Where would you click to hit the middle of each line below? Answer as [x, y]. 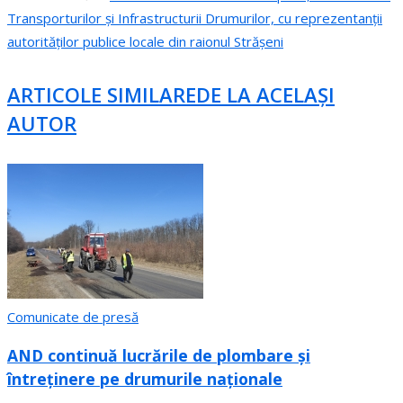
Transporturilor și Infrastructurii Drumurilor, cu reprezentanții [195, 18]
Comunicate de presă [73, 316]
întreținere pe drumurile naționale [145, 379]
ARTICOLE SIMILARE [102, 94]
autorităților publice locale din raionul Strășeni [145, 42]
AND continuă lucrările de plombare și [159, 356]
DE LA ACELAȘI [265, 94]
